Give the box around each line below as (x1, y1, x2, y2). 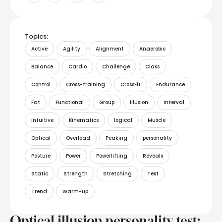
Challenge (102, 63, 130, 71)
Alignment (96, 45, 124, 53)
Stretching (103, 170, 132, 178)
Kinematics (69, 116, 99, 124)
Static (31, 170, 48, 178)
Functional (55, 99, 84, 107)
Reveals (143, 152, 163, 160)
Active (31, 45, 48, 53)
